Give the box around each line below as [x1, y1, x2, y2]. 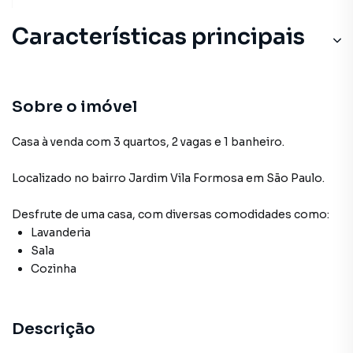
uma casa [81, 207, 132, 221]
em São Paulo [246, 171, 322, 185]
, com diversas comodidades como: [132, 207, 329, 221]
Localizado [12, 171, 72, 185]
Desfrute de [12, 207, 81, 221]
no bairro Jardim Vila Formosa [74, 171, 243, 185]
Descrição [12, 319, 95, 339]
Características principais [12, 23, 305, 50]
